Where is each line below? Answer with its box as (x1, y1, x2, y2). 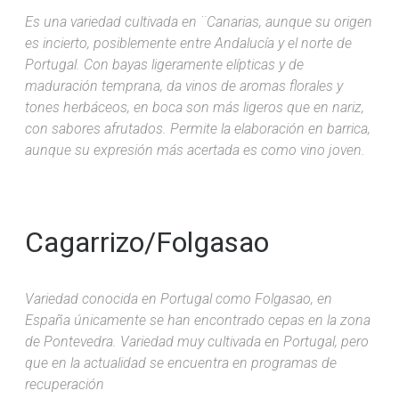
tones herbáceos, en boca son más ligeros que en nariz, (25, 98, 364, 116)
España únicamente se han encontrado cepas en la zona (25, 311, 370, 329)
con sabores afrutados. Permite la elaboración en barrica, (25, 119, 370, 137)
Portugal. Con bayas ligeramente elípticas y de (25, 55, 304, 73)
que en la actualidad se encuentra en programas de (25, 354, 337, 371)
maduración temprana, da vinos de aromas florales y (25, 77, 343, 94)
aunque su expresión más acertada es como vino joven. (25, 141, 365, 159)
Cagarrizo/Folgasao (25, 224, 269, 259)
